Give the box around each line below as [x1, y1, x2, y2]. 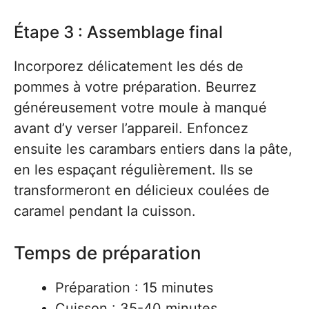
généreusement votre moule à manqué [14, 99, 267, 116]
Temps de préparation [14, 242, 201, 263]
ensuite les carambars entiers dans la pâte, [14, 141, 292, 157]
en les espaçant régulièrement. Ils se [14, 161, 253, 178]
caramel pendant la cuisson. [14, 203, 196, 219]
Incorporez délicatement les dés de [14, 58, 243, 74]
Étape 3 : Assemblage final [14, 22, 223, 42]
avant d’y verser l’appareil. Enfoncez [14, 120, 248, 137]
